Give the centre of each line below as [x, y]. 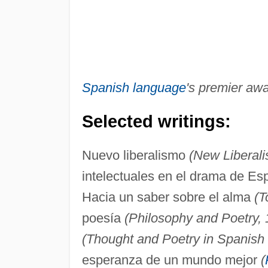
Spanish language [134, 87]
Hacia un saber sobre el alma [168, 197]
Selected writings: [156, 121]
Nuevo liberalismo [135, 155]
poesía [103, 218]
